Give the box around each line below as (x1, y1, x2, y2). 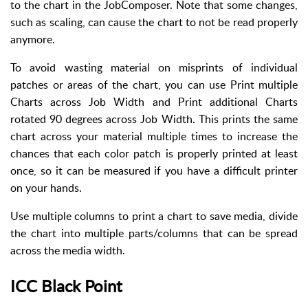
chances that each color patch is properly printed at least (10, 145, 298, 161)
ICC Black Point (10, 274, 122, 297)
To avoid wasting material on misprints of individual (10, 59, 298, 75)
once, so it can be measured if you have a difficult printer (10, 162, 298, 178)
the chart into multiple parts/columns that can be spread (10, 225, 298, 241)
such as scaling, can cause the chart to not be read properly (10, 14, 298, 30)
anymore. (10, 31, 55, 47)
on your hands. (10, 179, 82, 195)
